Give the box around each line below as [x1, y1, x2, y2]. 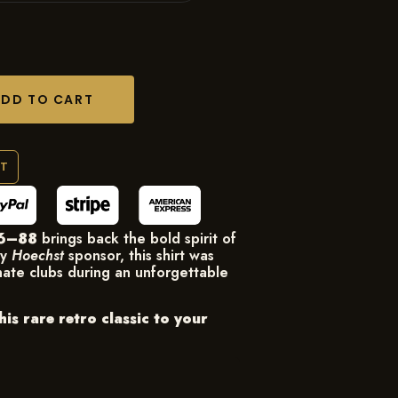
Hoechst [11, 245, 64, 267]
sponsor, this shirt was [63, 245, 214, 267]
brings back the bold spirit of [36, 228, 236, 250]
